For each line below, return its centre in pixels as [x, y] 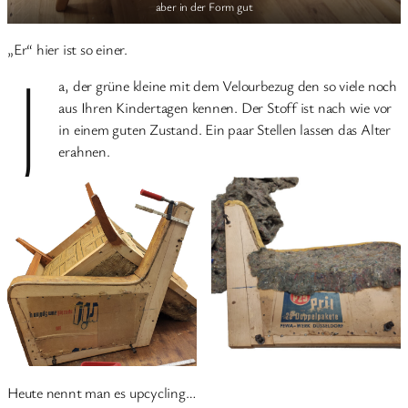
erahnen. [84, 152]
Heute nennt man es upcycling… [102, 392]
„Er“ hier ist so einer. [67, 49]
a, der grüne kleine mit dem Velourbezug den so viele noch [228, 86]
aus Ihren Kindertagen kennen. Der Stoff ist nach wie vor [225, 108]
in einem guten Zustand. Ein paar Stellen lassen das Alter [224, 130]
